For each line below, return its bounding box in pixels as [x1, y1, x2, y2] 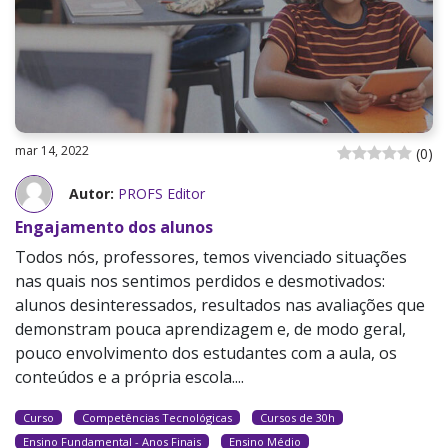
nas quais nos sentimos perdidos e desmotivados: [15, 269, 385, 292]
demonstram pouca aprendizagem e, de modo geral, [15, 317, 406, 340]
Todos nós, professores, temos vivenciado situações [15, 245, 407, 268]
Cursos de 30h [260, 409, 335, 425]
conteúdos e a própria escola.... [15, 365, 244, 388]
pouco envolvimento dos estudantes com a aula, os [15, 341, 397, 364]
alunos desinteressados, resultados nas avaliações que [15, 293, 425, 316]
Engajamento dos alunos [15, 215, 213, 238]
